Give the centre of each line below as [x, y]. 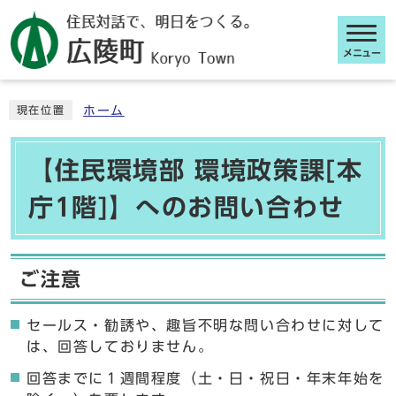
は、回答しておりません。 [120, 346]
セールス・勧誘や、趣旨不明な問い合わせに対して [206, 325]
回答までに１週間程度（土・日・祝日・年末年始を [206, 378]
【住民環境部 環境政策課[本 [196, 170]
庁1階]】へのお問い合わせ [187, 207]
